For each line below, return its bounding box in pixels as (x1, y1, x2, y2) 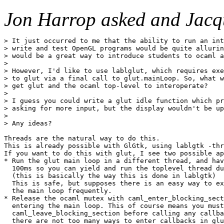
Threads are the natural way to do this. (4, 134, 160, 142)
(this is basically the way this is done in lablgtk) (4, 172, 216, 180)
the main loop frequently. (4, 187, 112, 195)
